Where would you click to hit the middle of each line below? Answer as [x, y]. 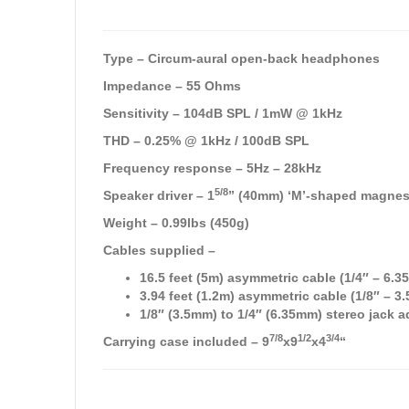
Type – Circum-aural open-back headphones [241, 59]
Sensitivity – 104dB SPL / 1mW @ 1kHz [223, 114]
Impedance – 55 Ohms [172, 86]
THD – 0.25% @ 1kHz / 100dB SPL [206, 141]
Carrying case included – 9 [186, 342]
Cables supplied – [159, 251]
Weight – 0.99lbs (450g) [176, 223]
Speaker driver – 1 [159, 196]
